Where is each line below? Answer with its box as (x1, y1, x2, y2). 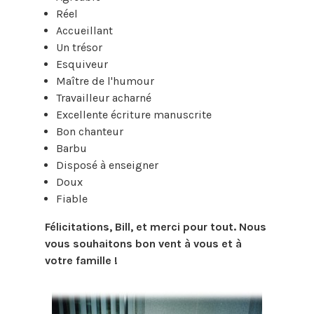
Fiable (56, 191, 88, 205)
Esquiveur (56, 57, 108, 71)
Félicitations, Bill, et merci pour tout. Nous (45, 219, 266, 233)
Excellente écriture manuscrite (56, 107, 212, 121)
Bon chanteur (56, 124, 123, 138)
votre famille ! (45, 253, 118, 267)
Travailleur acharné (56, 90, 151, 104)
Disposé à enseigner (56, 158, 158, 172)
